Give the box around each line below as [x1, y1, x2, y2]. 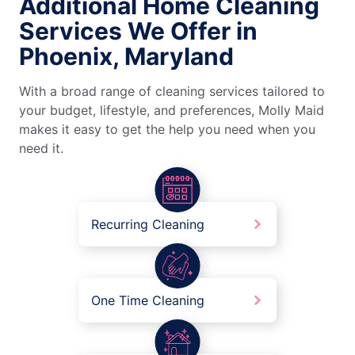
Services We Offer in [19, 17, 258, 46]
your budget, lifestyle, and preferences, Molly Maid [19, 102, 324, 119]
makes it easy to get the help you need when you [19, 121, 315, 138]
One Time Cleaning [91, 292, 204, 309]
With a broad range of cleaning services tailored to [19, 83, 325, 100]
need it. [19, 140, 63, 157]
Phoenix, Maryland [19, 42, 234, 71]
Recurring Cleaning [91, 216, 204, 233]
